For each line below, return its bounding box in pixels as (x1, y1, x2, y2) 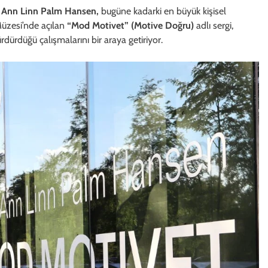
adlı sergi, (194, 19, 233, 31)
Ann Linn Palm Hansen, (1, 5, 99, 17)
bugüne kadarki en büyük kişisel (99, 5, 226, 17)
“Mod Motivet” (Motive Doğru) (67, 19, 194, 31)
